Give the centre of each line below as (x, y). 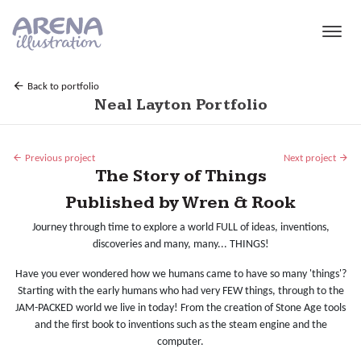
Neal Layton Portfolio (180, 106)
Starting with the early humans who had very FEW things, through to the (180, 292)
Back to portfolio (62, 87)
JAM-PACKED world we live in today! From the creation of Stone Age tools (180, 309)
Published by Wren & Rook (180, 203)
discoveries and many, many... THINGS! (180, 245)
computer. (180, 342)
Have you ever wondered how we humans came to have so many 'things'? (180, 275)
